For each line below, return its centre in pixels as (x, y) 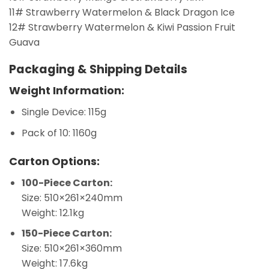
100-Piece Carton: (67, 183)
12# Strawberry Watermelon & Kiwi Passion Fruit (122, 28)
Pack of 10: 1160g (59, 133)
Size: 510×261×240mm (72, 198)
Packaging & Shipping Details (98, 69)
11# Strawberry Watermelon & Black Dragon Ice (122, 13)
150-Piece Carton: (66, 234)
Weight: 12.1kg (53, 213)
